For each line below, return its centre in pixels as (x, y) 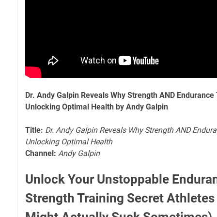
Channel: (41, 153)
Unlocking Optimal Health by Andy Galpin (97, 107)
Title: (34, 130)
